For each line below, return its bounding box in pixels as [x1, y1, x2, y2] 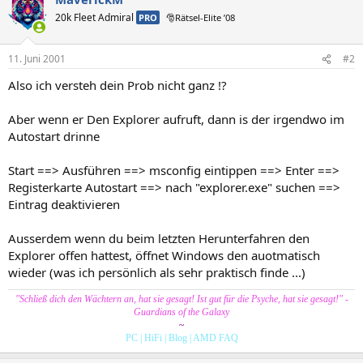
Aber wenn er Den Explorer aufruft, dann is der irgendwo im [8, 111, 344, 127]
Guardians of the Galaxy [134, 306, 229, 318]
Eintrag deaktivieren [8, 196, 120, 212]
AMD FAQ [192, 332, 238, 344]
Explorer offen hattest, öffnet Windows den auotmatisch [8, 247, 320, 263]
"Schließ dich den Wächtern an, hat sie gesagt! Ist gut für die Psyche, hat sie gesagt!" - [15, 293, 348, 305]
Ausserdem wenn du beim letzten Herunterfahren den [8, 230, 310, 246]
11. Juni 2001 [8, 52, 66, 66]
